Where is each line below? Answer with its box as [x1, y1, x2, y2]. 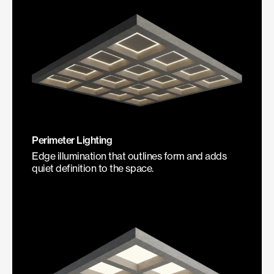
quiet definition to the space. [32, 162, 154, 175]
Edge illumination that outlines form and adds [32, 150, 227, 163]
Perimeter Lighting [32, 134, 113, 147]
